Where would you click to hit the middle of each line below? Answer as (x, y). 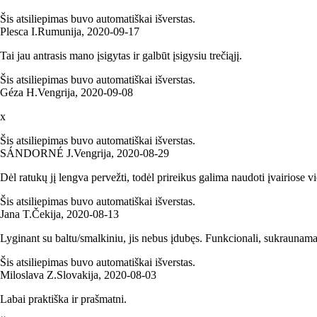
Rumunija (59, 31)
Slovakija (77, 275)
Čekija (46, 214)
